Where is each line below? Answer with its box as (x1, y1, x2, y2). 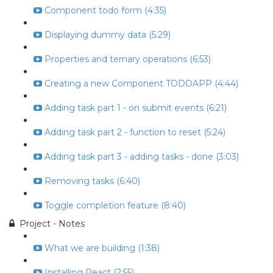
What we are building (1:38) (44, 243, 160, 253)
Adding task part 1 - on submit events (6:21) (44, 102, 227, 113)
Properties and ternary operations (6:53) (44, 54, 211, 65)
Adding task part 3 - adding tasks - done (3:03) (44, 151, 239, 162)
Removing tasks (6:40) (44, 175, 140, 186)
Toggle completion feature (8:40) (44, 200, 186, 211)
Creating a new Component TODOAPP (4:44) (44, 78, 238, 89)
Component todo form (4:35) (44, 5, 166, 16)
